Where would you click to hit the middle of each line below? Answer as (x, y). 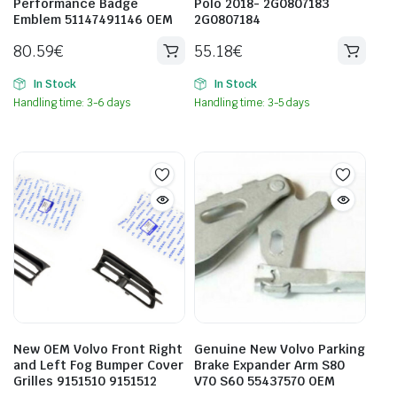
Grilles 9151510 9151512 (85, 381)
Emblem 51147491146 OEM (93, 20)
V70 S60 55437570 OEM (265, 381)
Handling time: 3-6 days (72, 103)
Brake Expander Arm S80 (269, 366)
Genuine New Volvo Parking (280, 350)
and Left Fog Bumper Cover (98, 366)
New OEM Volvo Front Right (98, 350)
